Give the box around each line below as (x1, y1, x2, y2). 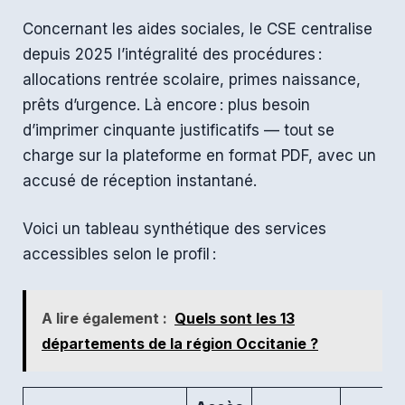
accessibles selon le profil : (23, 245, 216, 264)
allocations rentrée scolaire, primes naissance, (23, 70, 361, 89)
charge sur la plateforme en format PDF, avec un (23, 146, 376, 165)
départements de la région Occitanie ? (42, 334, 318, 353)
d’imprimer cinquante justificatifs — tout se (23, 120, 334, 139)
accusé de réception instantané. (23, 171, 257, 190)
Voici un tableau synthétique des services (23, 220, 326, 239)
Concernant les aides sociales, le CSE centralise (23, 19, 372, 38)
